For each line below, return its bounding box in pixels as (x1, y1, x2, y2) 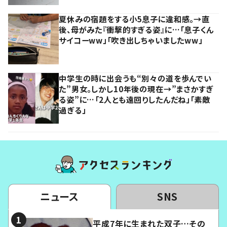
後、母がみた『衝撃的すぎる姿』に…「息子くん (59, 24, 214, 35)
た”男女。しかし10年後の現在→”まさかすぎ (59, 83, 213, 95)
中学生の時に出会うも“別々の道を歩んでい (59, 72, 212, 84)
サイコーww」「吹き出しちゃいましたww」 (59, 34, 203, 46)
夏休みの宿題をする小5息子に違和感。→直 (59, 13, 210, 25)
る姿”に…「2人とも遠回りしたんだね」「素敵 (59, 94, 210, 105)
